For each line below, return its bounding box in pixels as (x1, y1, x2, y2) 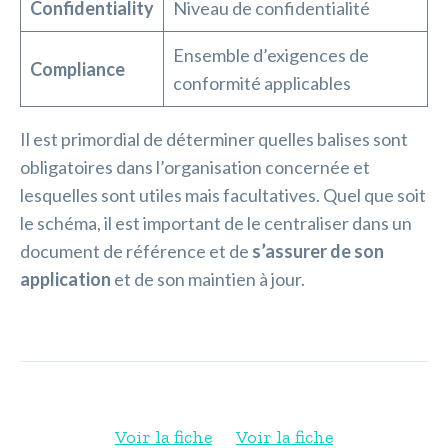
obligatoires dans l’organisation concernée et (20, 156, 370, 178)
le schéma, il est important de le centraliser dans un (20, 212, 412, 234)
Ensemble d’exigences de (173, 44, 369, 66)
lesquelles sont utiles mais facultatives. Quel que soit (20, 184, 426, 206)
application (20, 268, 114, 290)
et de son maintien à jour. (114, 268, 305, 290)
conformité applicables (173, 72, 351, 94)
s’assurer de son (252, 240, 384, 262)
